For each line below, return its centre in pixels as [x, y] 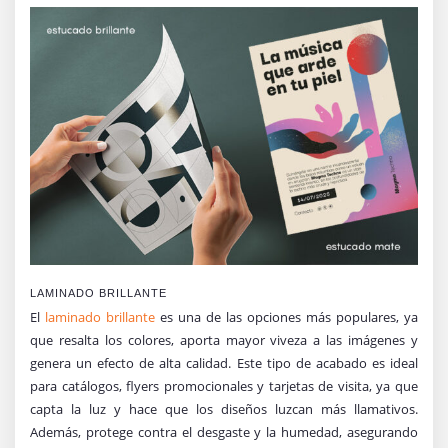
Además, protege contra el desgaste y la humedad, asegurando [224, 431]
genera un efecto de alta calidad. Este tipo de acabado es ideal [224, 362]
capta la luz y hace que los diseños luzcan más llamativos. [224, 408]
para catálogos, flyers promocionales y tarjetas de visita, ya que [224, 385]
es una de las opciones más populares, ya [286, 316]
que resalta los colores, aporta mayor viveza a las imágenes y [224, 339]
